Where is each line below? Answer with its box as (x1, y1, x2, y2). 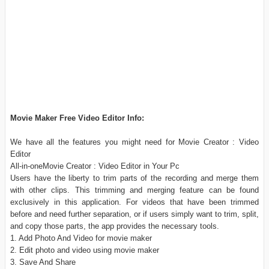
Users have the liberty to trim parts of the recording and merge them (10, 174, 259, 183)
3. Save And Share (10, 258, 76, 267)
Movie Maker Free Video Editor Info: (10, 113, 144, 123)
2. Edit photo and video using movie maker (10, 246, 159, 255)
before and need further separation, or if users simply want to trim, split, (10, 210, 259, 219)
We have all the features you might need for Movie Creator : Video (10, 138, 259, 147)
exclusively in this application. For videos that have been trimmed (10, 198, 259, 207)
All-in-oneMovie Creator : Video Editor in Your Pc (10, 162, 180, 171)
